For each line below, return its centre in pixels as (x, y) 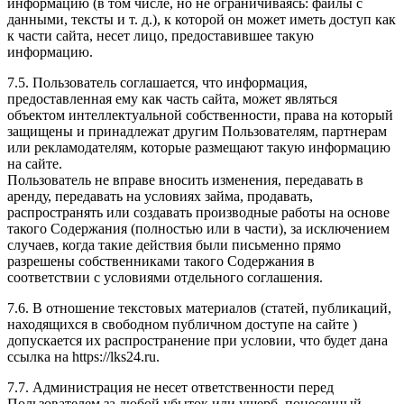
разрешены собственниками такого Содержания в (161, 262)
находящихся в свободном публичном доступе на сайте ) (182, 325)
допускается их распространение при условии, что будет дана (197, 341)
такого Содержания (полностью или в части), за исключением (198, 229)
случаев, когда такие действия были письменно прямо (174, 245)
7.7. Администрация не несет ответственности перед (170, 388)
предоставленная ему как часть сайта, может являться (172, 99)
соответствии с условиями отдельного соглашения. (165, 278)
